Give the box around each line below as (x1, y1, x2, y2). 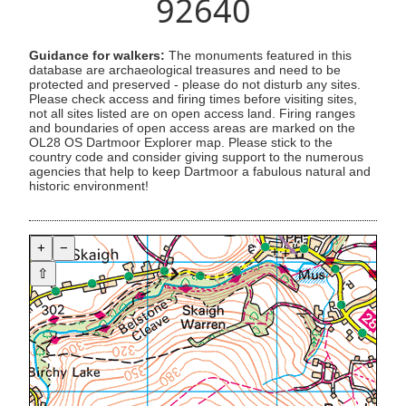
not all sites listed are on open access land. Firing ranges (29, 107, 355, 121)
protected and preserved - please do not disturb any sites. (29, 78, 361, 92)
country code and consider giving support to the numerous (29, 150, 363, 165)
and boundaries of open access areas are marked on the (29, 121, 355, 136)
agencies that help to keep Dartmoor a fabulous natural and (29, 165, 371, 179)
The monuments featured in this (165, 49, 352, 63)
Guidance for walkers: (29, 49, 165, 63)
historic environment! (29, 179, 149, 194)
